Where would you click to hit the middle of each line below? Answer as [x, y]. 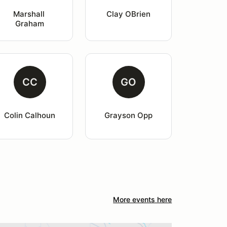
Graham [30, 24]
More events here [143, 199]
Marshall [30, 14]
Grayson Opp [129, 115]
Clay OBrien [129, 14]
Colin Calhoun [30, 115]
